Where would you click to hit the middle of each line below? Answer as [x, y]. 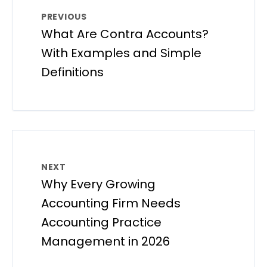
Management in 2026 [105, 241]
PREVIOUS [64, 16]
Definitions [72, 72]
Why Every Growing [98, 184]
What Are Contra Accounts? [125, 34]
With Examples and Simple [121, 53]
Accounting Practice [101, 222]
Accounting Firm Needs [111, 203]
